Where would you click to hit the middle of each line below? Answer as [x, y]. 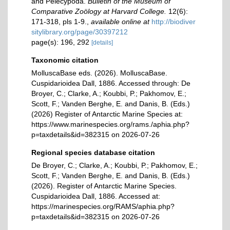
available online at [120, 22]
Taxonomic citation [65, 60]
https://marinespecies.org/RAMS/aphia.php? [103, 206]
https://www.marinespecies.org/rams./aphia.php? [110, 124]
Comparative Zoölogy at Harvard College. [99, 11]
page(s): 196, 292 [61, 42]
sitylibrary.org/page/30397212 [80, 32]
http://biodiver [174, 22]
